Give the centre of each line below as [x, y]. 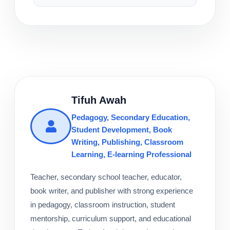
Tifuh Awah [99, 100]
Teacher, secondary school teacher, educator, [106, 177]
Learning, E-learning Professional [131, 155]
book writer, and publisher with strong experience [112, 191]
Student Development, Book [122, 130]
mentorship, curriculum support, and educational [111, 219]
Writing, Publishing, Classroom [127, 142]
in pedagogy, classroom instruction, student [103, 205]
